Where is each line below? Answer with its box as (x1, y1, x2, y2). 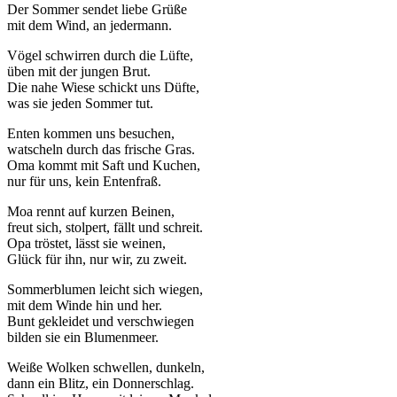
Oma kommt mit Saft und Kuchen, (7, 158, 200, 174)
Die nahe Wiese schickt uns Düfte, (7, 80, 199, 96)
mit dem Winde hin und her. (7, 298, 162, 314)
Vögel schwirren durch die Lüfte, (7, 48, 193, 64)
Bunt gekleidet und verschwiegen (7, 314, 194, 330)
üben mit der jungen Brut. (7, 64, 151, 80)
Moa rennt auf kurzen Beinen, (7, 204, 175, 220)
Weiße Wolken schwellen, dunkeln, (7, 360, 205, 376)
